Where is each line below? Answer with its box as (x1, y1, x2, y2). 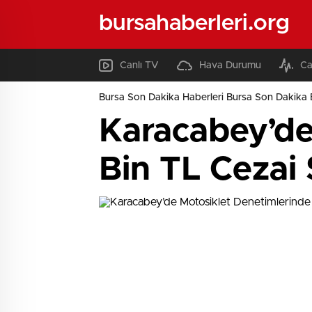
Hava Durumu (199, 60, 261, 70)
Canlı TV (120, 60, 159, 70)
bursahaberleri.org (99, 12, 290, 35)
